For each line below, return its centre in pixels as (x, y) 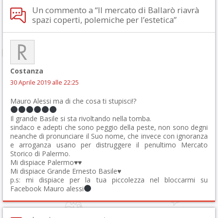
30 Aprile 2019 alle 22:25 (45, 82)
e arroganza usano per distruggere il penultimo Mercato (109, 145)
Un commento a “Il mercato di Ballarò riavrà (116, 10)
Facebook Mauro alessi (47, 188)
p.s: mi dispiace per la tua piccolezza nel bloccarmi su (109, 180)
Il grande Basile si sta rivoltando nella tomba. (81, 118)
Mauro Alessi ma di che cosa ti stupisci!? (73, 101)
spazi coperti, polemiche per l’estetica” (104, 19)
